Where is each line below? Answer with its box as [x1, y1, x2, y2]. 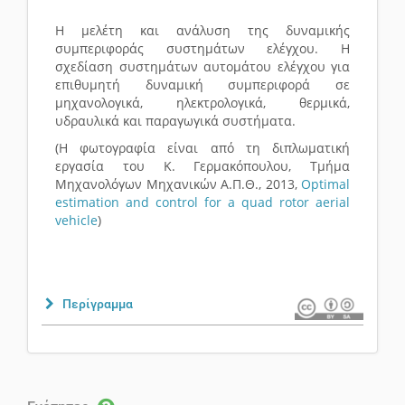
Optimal [301, 175, 350, 193]
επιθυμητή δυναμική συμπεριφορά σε [55, 76, 350, 94]
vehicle [55, 212, 98, 230]
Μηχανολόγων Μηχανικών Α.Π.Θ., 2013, [55, 175, 301, 193]
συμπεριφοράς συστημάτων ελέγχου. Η [55, 40, 350, 58]
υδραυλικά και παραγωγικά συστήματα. [55, 112, 296, 130]
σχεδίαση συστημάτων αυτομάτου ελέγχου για [55, 58, 350, 76]
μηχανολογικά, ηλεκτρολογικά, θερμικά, [55, 94, 350, 112]
